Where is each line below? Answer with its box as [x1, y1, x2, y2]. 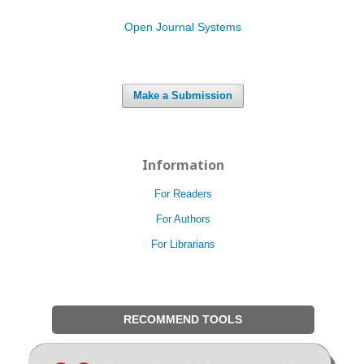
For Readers [154, 188, 212, 200]
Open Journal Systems [124, 20, 241, 33]
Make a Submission [133, 89, 232, 102]
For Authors [155, 213, 210, 225]
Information [141, 156, 224, 174]
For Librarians [150, 238, 215, 250]
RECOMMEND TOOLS [123, 313, 242, 326]
